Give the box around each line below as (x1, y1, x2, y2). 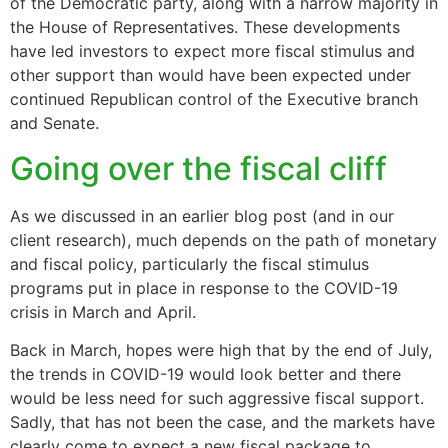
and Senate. (10, 113, 99, 134)
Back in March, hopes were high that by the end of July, (10, 339, 432, 360)
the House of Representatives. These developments (10, 17, 400, 38)
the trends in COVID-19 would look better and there (10, 363, 401, 384)
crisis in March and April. (10, 301, 196, 322)
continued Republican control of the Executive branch (10, 89, 418, 110)
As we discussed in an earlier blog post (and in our (10, 205, 394, 226)
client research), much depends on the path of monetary (10, 229, 437, 250)
